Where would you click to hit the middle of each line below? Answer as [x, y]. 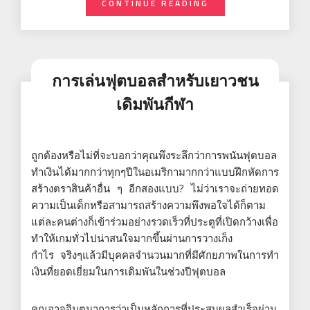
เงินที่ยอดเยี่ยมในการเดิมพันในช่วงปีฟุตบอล [128, 271]
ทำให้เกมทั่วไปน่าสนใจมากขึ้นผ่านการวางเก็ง [132, 238]
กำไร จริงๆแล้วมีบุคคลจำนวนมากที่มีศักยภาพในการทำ [155, 255]
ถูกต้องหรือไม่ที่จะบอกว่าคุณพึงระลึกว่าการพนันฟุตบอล [154, 155]
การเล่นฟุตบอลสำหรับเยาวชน [155, 80]
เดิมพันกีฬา [155, 104]
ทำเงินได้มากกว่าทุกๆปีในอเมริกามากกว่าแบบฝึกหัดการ [155, 172]
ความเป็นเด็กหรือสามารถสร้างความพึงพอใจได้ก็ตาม [148, 205]
